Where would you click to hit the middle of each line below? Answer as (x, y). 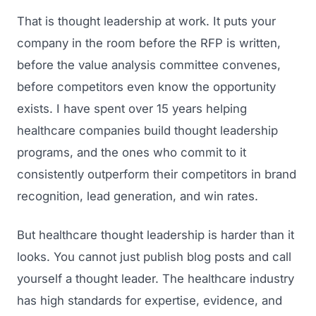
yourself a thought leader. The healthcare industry (156, 278)
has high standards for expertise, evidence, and (150, 300)
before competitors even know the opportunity (146, 86)
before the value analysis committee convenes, (149, 65)
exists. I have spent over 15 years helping (132, 108)
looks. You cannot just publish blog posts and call (154, 256)
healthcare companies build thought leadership (147, 130)
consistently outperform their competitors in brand (157, 174)
